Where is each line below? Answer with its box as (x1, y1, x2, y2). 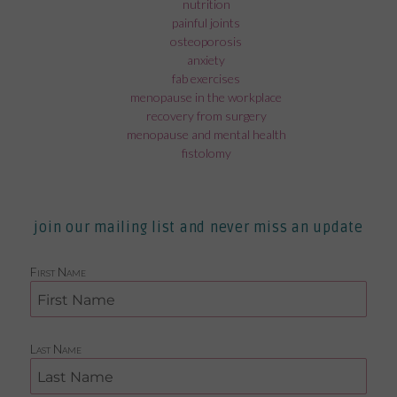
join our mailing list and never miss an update (34, 219, 363, 237)
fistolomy (181, 144, 231, 160)
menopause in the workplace (130, 89, 283, 105)
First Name (30, 264, 87, 280)
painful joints (172, 14, 241, 30)
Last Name (30, 340, 82, 356)
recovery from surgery (145, 107, 267, 123)
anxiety (187, 51, 226, 67)
